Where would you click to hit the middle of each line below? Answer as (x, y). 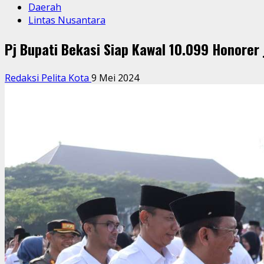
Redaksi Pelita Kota (48, 77)
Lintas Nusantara (67, 20)
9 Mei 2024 (115, 77)
